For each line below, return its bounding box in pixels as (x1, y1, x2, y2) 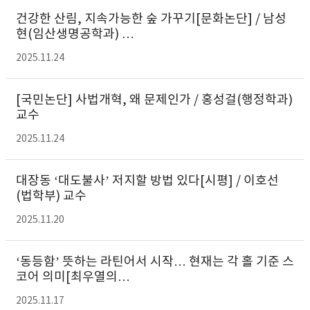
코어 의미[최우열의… (16, 270, 130, 284)
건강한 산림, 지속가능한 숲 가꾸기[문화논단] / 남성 (16, 12, 286, 26)
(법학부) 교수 (16, 189, 86, 203)
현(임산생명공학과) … (16, 27, 134, 42)
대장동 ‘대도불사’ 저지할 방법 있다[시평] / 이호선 (16, 174, 279, 188)
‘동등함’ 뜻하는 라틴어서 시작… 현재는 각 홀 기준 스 (16, 255, 294, 269)
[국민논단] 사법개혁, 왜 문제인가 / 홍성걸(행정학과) (16, 93, 293, 107)
